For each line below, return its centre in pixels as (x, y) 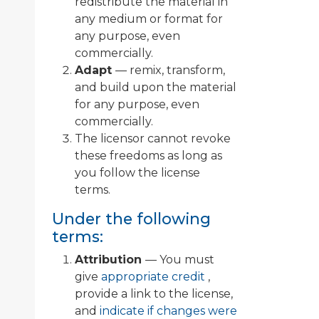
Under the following (131, 218)
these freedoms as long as (148, 155)
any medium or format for (149, 19)
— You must (180, 259)
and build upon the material (156, 87)
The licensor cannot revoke (153, 138)
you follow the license (137, 172)
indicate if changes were (168, 310)
